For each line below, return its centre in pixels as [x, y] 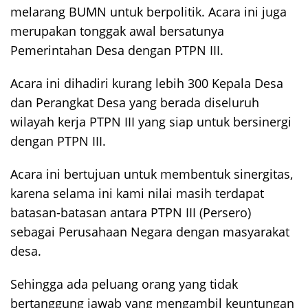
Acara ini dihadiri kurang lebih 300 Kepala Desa [147, 83]
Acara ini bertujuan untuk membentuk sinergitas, [152, 174]
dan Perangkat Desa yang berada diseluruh [135, 102]
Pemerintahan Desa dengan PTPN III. [117, 50]
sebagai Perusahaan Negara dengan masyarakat [150, 232]
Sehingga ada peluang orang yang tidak [124, 284]
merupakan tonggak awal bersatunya [117, 31]
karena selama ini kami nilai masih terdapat [137, 193]
